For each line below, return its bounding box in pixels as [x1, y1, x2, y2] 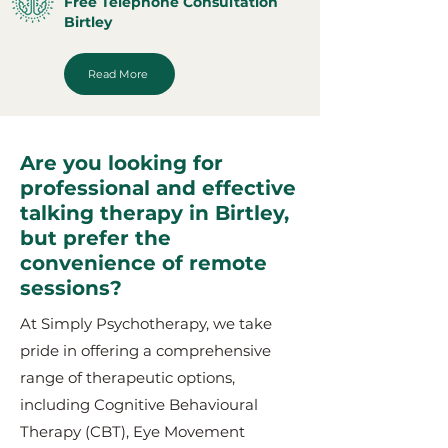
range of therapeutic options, [20, 368, 235, 387]
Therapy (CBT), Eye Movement [20, 422, 245, 441]
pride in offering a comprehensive [20, 341, 271, 360]
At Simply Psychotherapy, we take [20, 314, 272, 333]
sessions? [20, 276, 122, 300]
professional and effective [20, 176, 296, 200]
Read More [87, 67, 148, 81]
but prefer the [20, 226, 171, 250]
